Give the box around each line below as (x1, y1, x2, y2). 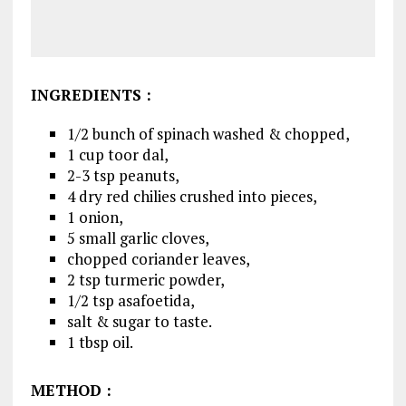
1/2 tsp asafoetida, (66, 290, 195, 311)
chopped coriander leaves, (66, 248, 250, 269)
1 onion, (66, 207, 123, 227)
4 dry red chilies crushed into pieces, (66, 186, 317, 207)
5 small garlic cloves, (66, 227, 209, 248)
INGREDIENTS (30, 84, 141, 105)
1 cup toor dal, (66, 144, 169, 165)
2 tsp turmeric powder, (66, 269, 225, 290)
